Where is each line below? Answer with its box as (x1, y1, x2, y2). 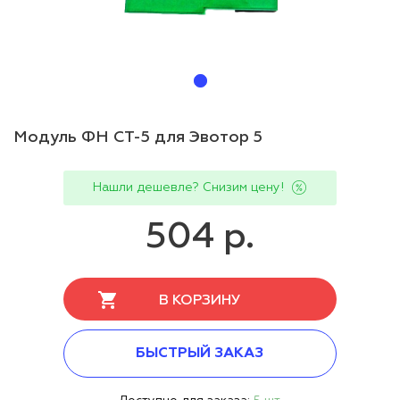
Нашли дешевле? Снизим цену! (93, 180, 285, 194)
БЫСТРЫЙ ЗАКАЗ (136, 346, 264, 361)
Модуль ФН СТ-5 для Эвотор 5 (13, 129, 262, 146)
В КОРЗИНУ (158, 293, 241, 308)
